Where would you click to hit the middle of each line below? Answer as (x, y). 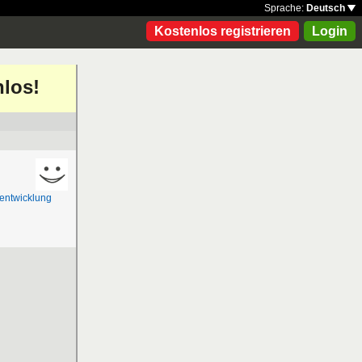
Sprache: (285, 8)
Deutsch (327, 8)
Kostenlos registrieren (223, 31)
